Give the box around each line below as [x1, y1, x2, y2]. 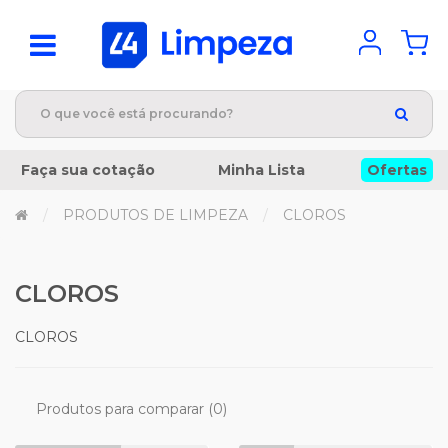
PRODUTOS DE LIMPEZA [63, 206, 248, 224]
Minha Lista [217, 161, 305, 179]
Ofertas [367, 161, 427, 179]
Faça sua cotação [21, 161, 155, 179]
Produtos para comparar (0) [36, 400, 227, 418]
